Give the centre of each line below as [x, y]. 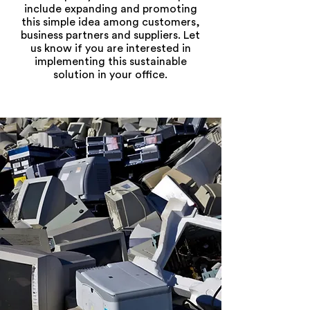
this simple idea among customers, [110, 22]
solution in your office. [110, 75]
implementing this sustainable [110, 62]
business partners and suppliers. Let [110, 35]
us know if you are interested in [110, 48]
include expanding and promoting [110, 9]
